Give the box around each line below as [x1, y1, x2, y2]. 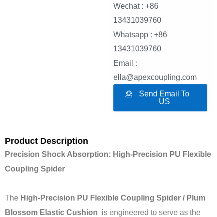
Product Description [5, 136, 88, 146]
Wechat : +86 [113, 2, 158, 11]
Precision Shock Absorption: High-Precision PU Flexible [5, 150, 211, 159]
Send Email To [139, 90, 189, 98]
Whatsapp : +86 [113, 31, 167, 39]
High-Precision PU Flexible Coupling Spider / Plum [20, 193, 205, 202]
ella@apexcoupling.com [113, 73, 197, 82]
